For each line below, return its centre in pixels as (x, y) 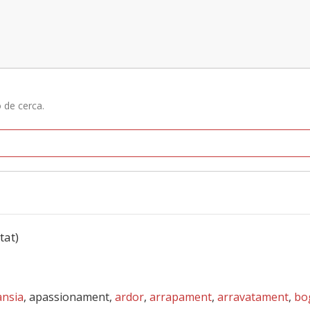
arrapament (181, 297)
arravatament (253, 297)
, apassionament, (69, 297)
